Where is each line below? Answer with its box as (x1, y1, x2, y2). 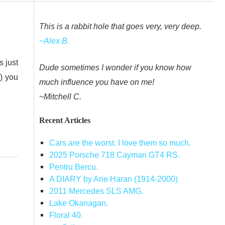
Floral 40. (49, 210, 83, 220)
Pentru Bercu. (49, 162, 98, 172)
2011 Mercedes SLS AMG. (49, 186, 143, 196)
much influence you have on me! (39, 77, 154, 87)
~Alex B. (39, 36, 69, 45)
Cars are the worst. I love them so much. (49, 138, 191, 148)
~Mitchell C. (39, 92, 81, 101)
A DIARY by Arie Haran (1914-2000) (49, 174, 178, 184)
